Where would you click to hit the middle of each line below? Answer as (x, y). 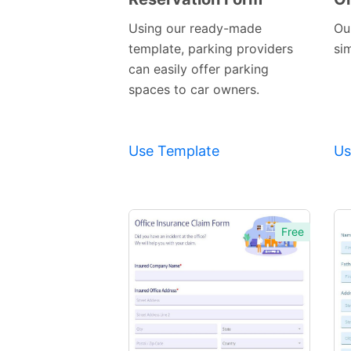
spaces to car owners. (194, 90)
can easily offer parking (199, 69)
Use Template (174, 151)
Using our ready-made (195, 29)
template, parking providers (211, 49)
